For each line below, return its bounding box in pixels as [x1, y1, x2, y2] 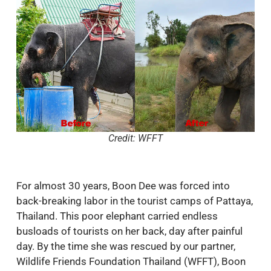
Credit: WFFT [108, 132, 163, 144]
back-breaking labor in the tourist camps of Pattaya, [16, 195, 253, 207]
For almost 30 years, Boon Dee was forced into [16, 180, 230, 192]
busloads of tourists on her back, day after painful [16, 225, 243, 238]
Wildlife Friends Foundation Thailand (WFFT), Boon [16, 255, 246, 268]
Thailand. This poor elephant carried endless [16, 210, 218, 223]
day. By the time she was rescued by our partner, [16, 240, 235, 253]
